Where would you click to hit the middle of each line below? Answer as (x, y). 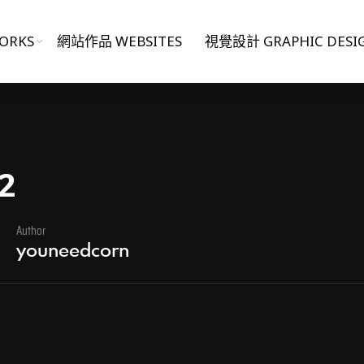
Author (31, 231)
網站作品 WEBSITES (119, 41)
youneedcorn (73, 250)
